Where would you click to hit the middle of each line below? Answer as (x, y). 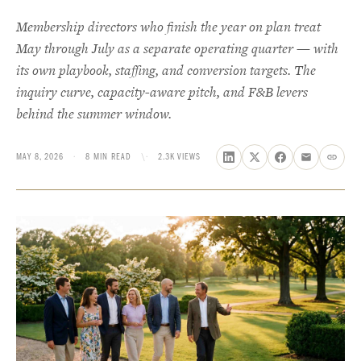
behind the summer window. (94, 114)
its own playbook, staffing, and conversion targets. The (166, 70)
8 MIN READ (108, 157)
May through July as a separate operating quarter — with (177, 48)
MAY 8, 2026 (40, 157)
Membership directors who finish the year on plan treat (168, 27)
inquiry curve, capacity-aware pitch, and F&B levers (162, 92)
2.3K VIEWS (179, 157)
